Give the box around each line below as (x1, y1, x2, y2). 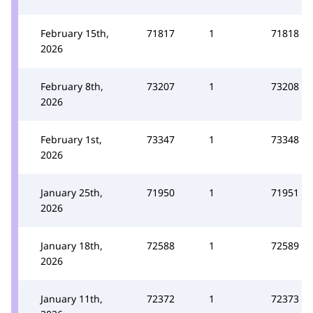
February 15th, (41, 26, 109, 40)
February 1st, (41, 132, 102, 146)
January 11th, (41, 291, 103, 305)
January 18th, (41, 238, 103, 252)
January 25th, (41, 185, 103, 199)
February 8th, (41, 79, 103, 93)
